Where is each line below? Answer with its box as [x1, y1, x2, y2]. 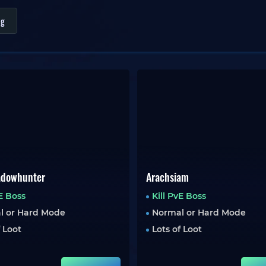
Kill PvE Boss [151, 191, 206, 201]
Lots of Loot [151, 224, 202, 235]
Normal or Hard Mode [151, 207, 246, 218]
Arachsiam [145, 169, 189, 185]
